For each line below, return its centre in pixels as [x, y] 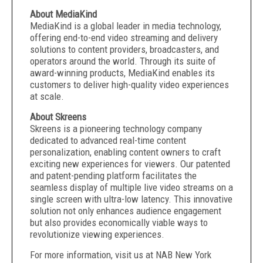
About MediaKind [63, 14]
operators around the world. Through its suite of [123, 61]
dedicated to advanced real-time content [108, 140]
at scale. [47, 96]
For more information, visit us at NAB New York [121, 255]
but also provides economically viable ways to [119, 222]
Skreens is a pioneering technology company [116, 129]
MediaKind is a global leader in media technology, [126, 26]
